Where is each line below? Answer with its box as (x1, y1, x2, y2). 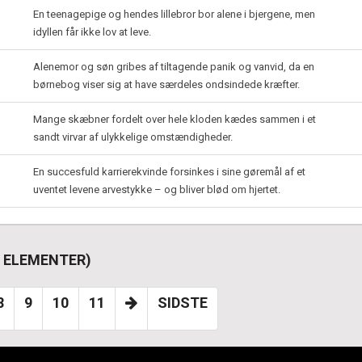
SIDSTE (158, 294, 208, 311)
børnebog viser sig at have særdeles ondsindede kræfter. (33, 78, 300, 90)
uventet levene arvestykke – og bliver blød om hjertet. (33, 183, 280, 196)
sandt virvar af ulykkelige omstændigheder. (33, 131, 233, 143)
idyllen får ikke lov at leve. (33, 26, 151, 38)
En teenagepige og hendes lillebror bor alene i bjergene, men (33, 8, 315, 20)
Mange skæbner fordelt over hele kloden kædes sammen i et (33, 113, 316, 125)
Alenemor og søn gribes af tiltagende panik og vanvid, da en (33, 61, 314, 73)
